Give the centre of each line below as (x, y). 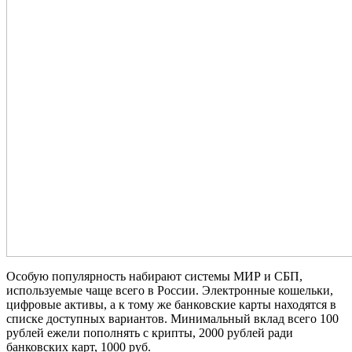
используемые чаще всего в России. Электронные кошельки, (170, 290)
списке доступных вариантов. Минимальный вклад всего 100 (172, 318)
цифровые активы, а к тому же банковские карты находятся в (171, 304)
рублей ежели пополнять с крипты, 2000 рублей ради (150, 332)
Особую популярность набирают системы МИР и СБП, (154, 276)
